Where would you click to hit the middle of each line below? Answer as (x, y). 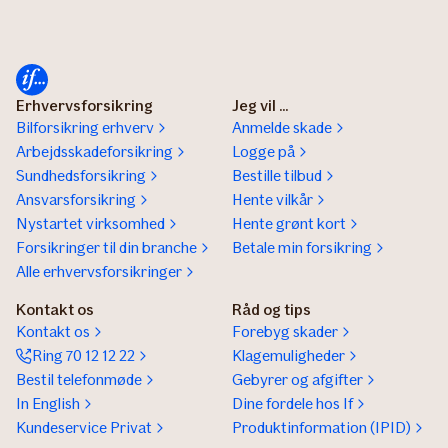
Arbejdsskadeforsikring (94, 152)
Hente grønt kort (289, 224)
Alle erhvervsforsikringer (99, 272)
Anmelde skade (282, 128)
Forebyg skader (285, 332)
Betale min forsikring (302, 248)
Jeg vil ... (260, 106)
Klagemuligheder (288, 356)
